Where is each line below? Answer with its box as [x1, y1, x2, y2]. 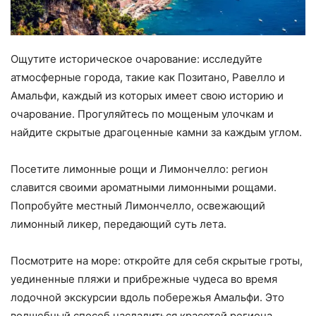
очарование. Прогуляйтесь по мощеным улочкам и [11, 107, 274, 121]
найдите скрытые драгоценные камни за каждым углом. [11, 126, 302, 140]
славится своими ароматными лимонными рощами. [11, 181, 276, 195]
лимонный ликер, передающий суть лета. [11, 217, 226, 231]
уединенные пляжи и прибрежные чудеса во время [11, 272, 277, 286]
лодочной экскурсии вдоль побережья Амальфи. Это [11, 291, 284, 305]
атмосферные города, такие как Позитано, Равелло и [11, 71, 285, 85]
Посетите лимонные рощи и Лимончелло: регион [11, 162, 268, 176]
